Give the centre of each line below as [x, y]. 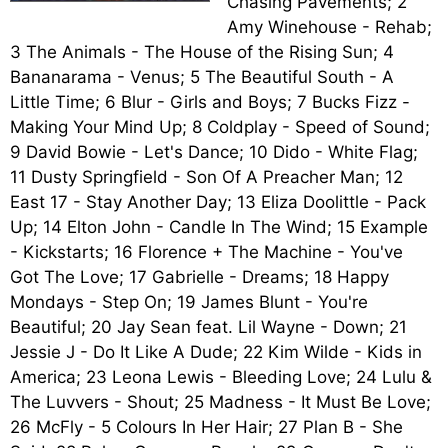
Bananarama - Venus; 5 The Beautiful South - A [202, 77]
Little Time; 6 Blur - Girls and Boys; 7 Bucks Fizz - [210, 102]
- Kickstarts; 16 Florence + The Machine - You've [206, 252]
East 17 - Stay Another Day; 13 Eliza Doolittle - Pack [218, 202]
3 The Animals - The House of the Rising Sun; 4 [202, 52]
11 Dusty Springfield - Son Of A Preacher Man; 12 [206, 177]
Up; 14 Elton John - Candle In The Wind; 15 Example [219, 227]
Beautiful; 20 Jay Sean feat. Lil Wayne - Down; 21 [208, 327]
